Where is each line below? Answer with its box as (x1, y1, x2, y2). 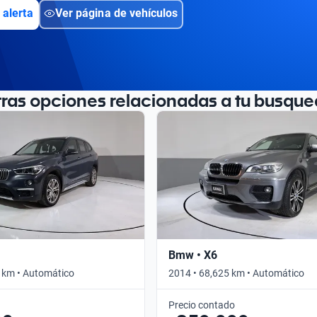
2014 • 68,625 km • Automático (168, 267, 304, 279)
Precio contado (168, 299, 235, 311)
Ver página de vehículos (55, 6, 178, 20)
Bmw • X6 (168, 248, 217, 262)
